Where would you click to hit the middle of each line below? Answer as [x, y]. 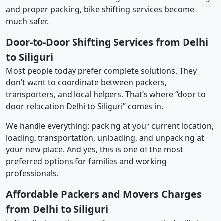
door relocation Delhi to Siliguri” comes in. [85, 106]
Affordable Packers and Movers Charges [104, 194]
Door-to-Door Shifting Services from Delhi [107, 42]
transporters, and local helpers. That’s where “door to [106, 94]
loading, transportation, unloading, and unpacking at [105, 137]
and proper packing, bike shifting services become [100, 9]
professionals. [32, 173]
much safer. [27, 21]
